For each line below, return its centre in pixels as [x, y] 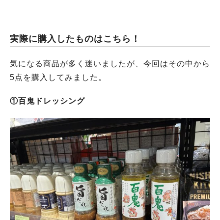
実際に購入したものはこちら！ [75, 39]
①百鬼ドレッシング [47, 101]
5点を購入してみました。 [58, 77]
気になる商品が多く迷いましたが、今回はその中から [110, 64]
